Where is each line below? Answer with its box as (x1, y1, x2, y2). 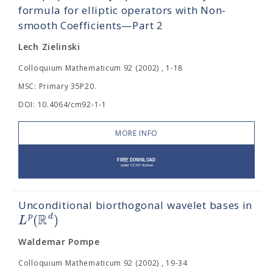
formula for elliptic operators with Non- (18, 3, 227, 17)
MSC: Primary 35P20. (18, 81, 97, 91)
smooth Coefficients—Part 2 (18, 18, 164, 32)
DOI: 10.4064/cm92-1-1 (18, 99, 107, 110)
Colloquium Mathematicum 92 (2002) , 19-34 (18, 258, 188, 268)
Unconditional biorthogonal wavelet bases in (18, 198, 253, 212)
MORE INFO (115, 128, 158, 138)
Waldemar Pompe (18, 236, 100, 247)
